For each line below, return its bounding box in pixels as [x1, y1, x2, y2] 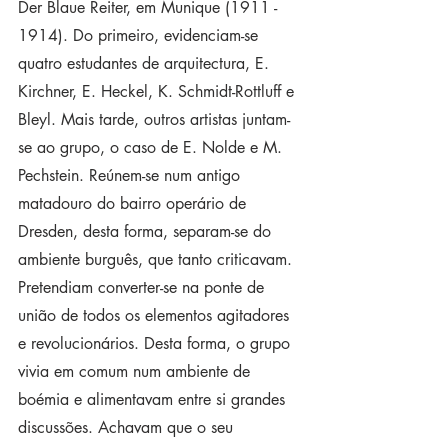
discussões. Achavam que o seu [18, 417, 238, 438]
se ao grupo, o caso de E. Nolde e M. [18, 137, 287, 158]
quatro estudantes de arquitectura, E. [18, 53, 274, 74]
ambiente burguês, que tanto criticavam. [18, 249, 297, 270]
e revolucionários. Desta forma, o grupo [18, 333, 295, 354]
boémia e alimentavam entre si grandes [18, 389, 290, 410]
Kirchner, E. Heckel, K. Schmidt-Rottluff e [18, 81, 299, 102]
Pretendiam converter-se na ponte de [18, 277, 269, 298]
